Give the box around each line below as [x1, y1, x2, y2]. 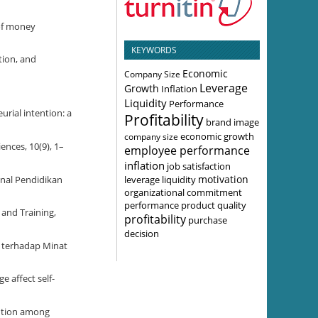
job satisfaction [167, 159, 231, 172]
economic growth [180, 129, 254, 143]
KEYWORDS [131, 43, 177, 56]
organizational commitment [124, 185, 242, 199]
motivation [198, 172, 248, 186]
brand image [206, 115, 259, 128]
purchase [188, 213, 227, 226]
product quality [181, 198, 246, 212]
